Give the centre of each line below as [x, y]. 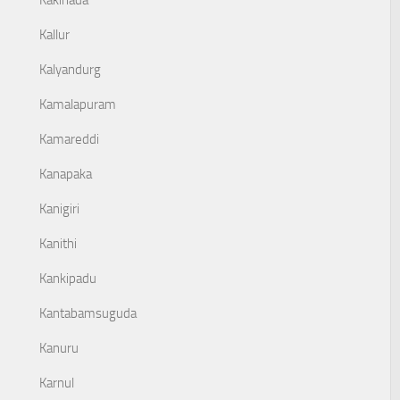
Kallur [54, 35]
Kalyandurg [70, 70]
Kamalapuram [78, 104]
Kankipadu [68, 279]
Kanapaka [66, 174]
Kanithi [58, 244]
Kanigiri [59, 209]
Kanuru [59, 348]
